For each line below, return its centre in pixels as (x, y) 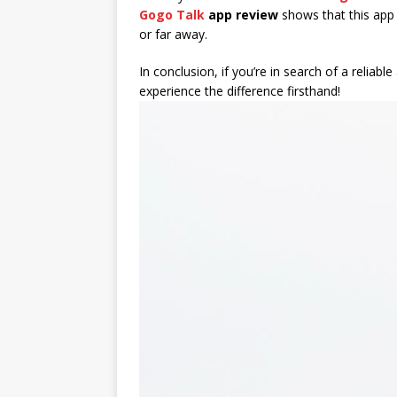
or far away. (173, 34)
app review (241, 15)
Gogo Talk (172, 15)
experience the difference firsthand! (240, 91)
